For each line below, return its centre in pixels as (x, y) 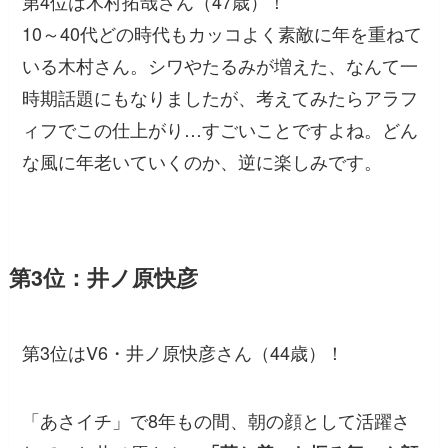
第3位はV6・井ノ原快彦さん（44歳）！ (183, 351)
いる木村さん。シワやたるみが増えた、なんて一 (220, 64)
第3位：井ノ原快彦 (103, 277)
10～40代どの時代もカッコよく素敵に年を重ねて (222, 32)
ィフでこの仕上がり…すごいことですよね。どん (220, 128)
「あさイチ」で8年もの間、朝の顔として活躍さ (216, 419)
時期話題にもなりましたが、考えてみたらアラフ (220, 96)
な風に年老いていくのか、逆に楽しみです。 (202, 160)
